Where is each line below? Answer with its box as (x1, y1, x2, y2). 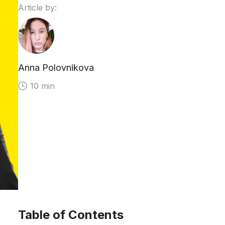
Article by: (18, 3, 57, 13)
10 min (30, 81, 55, 91)
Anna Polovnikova (18, 62, 94, 73)
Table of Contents (18, 207, 124, 222)
